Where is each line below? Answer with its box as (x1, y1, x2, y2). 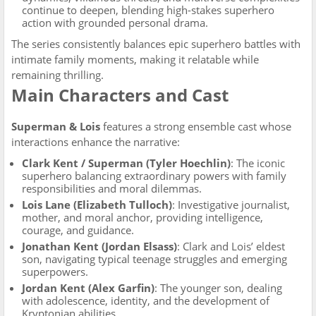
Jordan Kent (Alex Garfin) (22, 281, 154, 295)
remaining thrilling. (11, 68, 104, 82)
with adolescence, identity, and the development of (22, 293, 269, 308)
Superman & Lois (11, 119, 100, 133)
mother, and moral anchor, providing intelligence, (22, 210, 263, 224)
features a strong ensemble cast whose (100, 119, 291, 133)
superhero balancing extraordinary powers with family (22, 169, 286, 183)
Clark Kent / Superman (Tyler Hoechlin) (22, 156, 231, 170)
